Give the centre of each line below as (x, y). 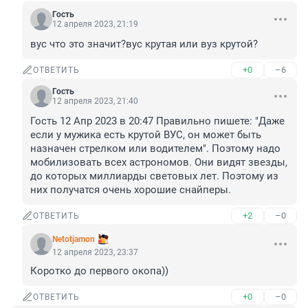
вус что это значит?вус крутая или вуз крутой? (144, 44)
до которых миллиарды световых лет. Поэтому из (154, 176)
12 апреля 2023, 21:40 (95, 101)
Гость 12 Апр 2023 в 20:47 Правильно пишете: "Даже (157, 121)
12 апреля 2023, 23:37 (95, 253)
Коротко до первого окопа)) (99, 271)
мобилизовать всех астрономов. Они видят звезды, (159, 163)
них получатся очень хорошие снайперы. (131, 190)
